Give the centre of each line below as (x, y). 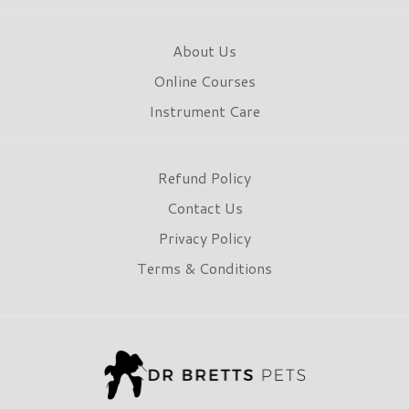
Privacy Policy (204, 238)
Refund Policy (204, 178)
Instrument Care (204, 111)
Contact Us (204, 208)
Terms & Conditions (204, 268)
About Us (204, 51)
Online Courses (204, 81)
